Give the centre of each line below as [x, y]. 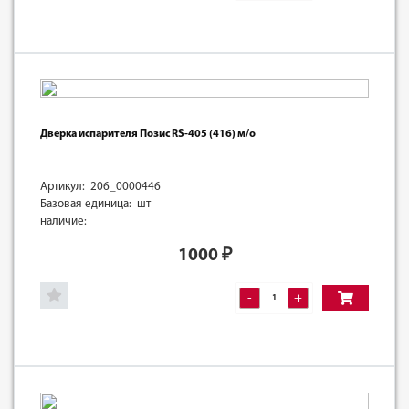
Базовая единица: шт [95, 204]
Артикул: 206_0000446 [100, 186]
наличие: [63, 221]
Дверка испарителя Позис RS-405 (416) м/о [148, 134]
